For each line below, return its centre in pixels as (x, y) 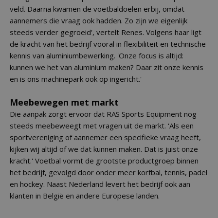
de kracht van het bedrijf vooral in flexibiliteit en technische (108, 44)
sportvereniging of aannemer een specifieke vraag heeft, (105, 137)
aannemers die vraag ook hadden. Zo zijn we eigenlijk (99, 20)
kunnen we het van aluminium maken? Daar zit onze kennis (107, 67)
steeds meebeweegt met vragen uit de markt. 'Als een (102, 126)
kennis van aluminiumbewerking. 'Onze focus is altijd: (97, 55)
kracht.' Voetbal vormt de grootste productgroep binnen (104, 161)
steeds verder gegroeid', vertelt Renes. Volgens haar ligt (106, 32)
